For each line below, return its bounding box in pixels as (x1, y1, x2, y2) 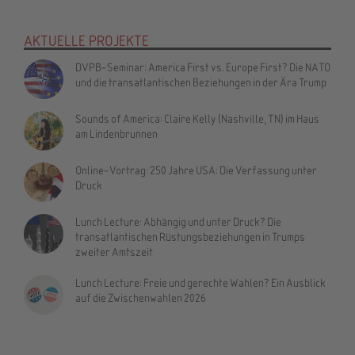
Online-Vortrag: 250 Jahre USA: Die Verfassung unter (75, 162, 317, 177)
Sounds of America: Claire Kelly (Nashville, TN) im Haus (75, 111, 319, 125)
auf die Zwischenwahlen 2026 (75, 290, 206, 304)
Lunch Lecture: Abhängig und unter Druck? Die (75, 214, 281, 228)
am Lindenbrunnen (75, 126, 158, 140)
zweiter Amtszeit (75, 244, 153, 258)
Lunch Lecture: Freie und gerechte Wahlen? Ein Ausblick (75, 275, 326, 289)
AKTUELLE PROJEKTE (24, 31, 149, 49)
